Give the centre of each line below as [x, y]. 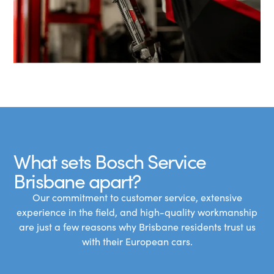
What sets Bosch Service [110, 161]
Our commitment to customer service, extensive [137, 198]
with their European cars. [137, 242]
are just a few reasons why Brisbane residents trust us [137, 227]
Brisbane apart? [77, 181]
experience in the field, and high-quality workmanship [137, 212]
